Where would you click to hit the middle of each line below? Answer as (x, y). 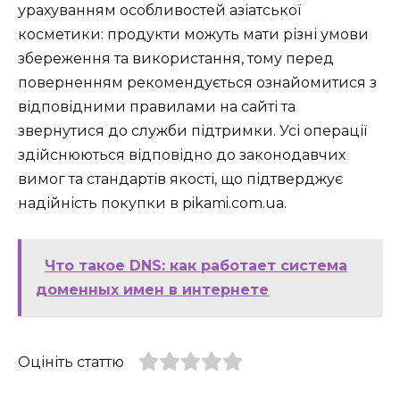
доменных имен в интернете (152, 290)
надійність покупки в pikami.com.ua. (152, 204)
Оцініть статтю (71, 362)
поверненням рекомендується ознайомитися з (197, 83)
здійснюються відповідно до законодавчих (182, 155)
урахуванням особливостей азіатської (159, 11)
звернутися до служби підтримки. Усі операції (192, 131)
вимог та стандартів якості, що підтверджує (180, 179)
